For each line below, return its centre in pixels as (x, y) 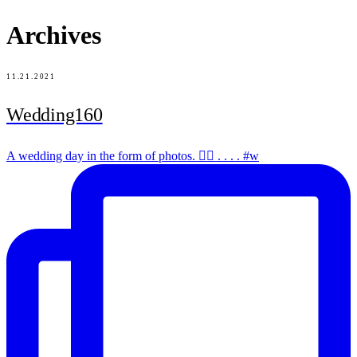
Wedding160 (55, 114)
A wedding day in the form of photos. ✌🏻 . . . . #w (133, 155)
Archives (54, 35)
